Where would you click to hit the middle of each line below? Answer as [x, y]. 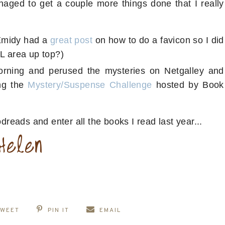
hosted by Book [188, 85]
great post [71, 40]
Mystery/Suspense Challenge [90, 85]
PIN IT [58, 211]
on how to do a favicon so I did [158, 40]
